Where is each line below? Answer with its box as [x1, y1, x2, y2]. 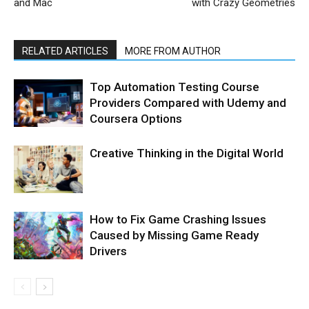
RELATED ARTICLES [22, 45, 108, 57]
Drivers [90, 243, 127, 258]
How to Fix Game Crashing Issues [90, 212, 266, 226]
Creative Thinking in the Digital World [90, 146, 283, 160]
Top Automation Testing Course [90, 79, 259, 94]
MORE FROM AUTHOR [125, 45, 221, 57]
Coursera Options [90, 111, 182, 126]
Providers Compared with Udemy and [90, 95, 286, 110]
